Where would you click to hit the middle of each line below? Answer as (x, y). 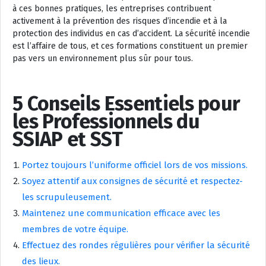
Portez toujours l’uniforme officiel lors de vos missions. (135, 165)
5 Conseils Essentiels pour (126, 104)
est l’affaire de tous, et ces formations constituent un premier (130, 46)
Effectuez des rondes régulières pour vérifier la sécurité (136, 245)
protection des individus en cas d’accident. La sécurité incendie (131, 34)
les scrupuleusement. (67, 197)
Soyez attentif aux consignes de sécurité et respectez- (132, 181)
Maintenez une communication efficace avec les (121, 213)
